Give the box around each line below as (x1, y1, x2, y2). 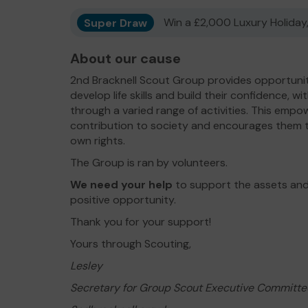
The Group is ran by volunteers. (70, 155, 228, 170)
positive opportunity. (70, 192, 176, 207)
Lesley (70, 258, 105, 273)
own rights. (70, 133, 125, 148)
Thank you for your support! (70, 214, 211, 229)
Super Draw (84, 15, 147, 30)
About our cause (70, 49, 181, 67)
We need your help (70, 177, 173, 192)
